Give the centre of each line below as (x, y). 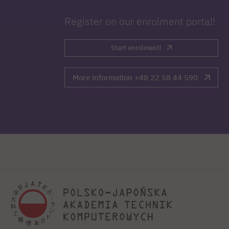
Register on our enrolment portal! (140, 21)
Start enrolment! (136, 48)
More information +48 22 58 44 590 (135, 78)
